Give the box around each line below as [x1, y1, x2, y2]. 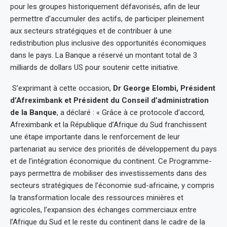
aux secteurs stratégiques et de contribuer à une [10, 26, 172, 35]
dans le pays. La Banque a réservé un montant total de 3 [10, 51, 197, 60]
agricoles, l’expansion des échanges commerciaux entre [10, 205, 197, 214]
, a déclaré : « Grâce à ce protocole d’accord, [57, 108, 205, 117]
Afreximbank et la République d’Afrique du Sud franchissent [10, 120, 207, 129]
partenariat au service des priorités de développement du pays [10, 144, 217, 154]
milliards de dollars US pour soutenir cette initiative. [10, 63, 181, 72]
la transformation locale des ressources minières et [10, 193, 183, 202]
